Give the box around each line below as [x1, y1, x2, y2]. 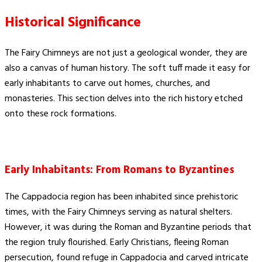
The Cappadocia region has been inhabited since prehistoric [5, 189, 239, 205]
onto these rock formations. [5, 106, 116, 122]
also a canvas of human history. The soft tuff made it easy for [5, 61, 250, 77]
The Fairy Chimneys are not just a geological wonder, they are [5, 46, 247, 61]
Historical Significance [5, 12, 141, 35]
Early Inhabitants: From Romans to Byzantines [5, 161, 234, 179]
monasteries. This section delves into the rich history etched [5, 91, 243, 107]
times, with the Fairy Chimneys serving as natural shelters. [5, 205, 232, 220]
